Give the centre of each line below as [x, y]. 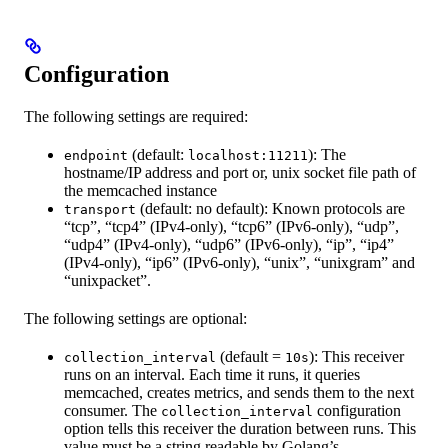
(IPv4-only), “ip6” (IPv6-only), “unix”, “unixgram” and [239, 263]
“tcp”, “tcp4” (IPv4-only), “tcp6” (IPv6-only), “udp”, [231, 227]
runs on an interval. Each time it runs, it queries [212, 375]
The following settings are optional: [135, 319]
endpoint [96, 156]
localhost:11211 [248, 156]
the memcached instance [140, 191]
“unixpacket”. [107, 281]
